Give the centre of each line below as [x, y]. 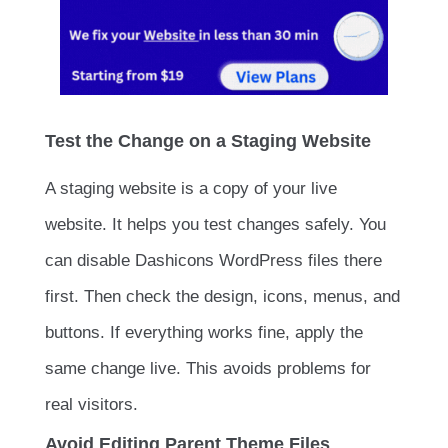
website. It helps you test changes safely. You [215, 225]
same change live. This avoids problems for [208, 369]
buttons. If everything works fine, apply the [204, 333]
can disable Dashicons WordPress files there [213, 261]
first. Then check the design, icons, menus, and [222, 297]
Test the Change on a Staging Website [208, 141]
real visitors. [91, 405]
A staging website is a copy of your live [191, 189]
